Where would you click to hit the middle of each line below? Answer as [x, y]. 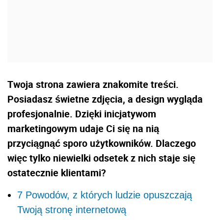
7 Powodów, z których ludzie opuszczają [105, 195]
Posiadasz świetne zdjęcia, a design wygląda [105, 99]
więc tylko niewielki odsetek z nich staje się [101, 158]
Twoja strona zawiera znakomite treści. [93, 84]
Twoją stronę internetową [72, 209]
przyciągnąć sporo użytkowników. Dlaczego [102, 143]
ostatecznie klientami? [57, 172]
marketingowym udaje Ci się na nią [83, 128]
